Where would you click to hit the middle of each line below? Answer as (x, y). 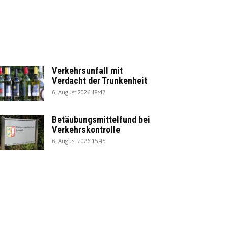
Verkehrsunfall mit (87, 70)
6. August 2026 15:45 (79, 141)
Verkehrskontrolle (86, 130)
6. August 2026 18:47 (79, 92)
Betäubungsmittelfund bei (101, 119)
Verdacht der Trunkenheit (99, 81)
